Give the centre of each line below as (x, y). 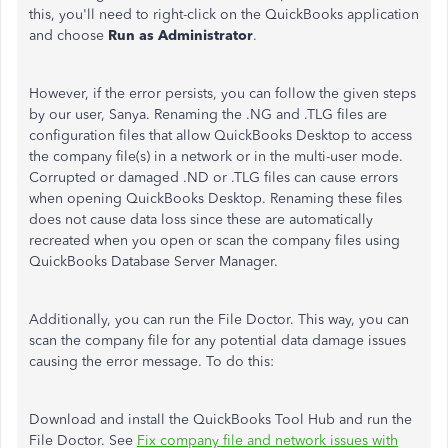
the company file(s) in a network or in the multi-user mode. (216, 156)
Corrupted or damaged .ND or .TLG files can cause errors (213, 177)
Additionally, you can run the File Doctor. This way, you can (219, 319)
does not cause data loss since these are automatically (201, 219)
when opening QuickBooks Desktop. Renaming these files (215, 198)
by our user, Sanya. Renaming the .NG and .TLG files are (208, 114)
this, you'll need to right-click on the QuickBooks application (224, 14)
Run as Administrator (180, 35)
